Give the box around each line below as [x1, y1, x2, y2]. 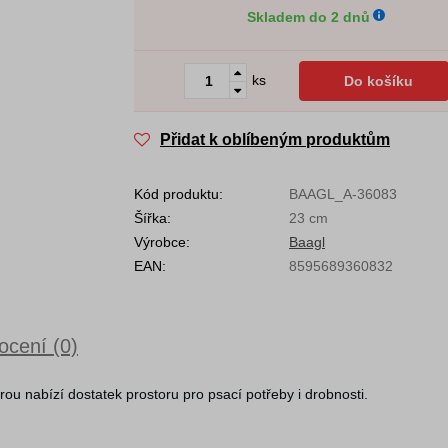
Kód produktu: [134, 186, 223, 202]
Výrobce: [134, 234, 190, 250]
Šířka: [134, 210, 171, 226]
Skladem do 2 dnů [246, 9, 370, 25]
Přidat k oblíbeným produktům [160, 131, 390, 148]
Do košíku [344, 73, 413, 89]
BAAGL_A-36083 [289, 186, 397, 202]
